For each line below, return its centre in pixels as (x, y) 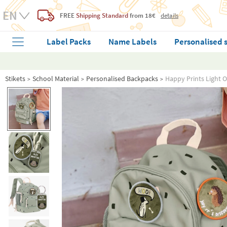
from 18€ (142, 15)
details (169, 15)
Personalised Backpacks (122, 79)
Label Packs (69, 42)
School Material (56, 79)
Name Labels (133, 42)
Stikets (15, 79)
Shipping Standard (102, 15)
